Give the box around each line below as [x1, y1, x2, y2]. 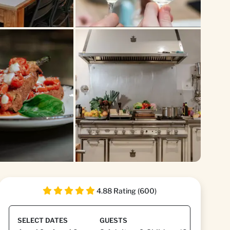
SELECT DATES [17, 216, 68, 224]
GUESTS [100, 216, 127, 224]
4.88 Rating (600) [97, 186, 157, 195]
